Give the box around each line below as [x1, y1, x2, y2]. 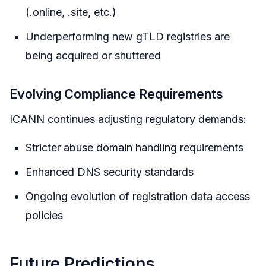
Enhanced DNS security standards [26, 166, 194, 179]
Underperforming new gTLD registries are [26, 30, 230, 43]
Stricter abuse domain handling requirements [26, 141, 243, 154]
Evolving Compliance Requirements [9, 86, 223, 102]
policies [26, 209, 63, 222]
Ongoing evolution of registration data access [26, 190, 250, 203]
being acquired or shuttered [26, 49, 161, 62]
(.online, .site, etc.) [26, 6, 116, 19]
